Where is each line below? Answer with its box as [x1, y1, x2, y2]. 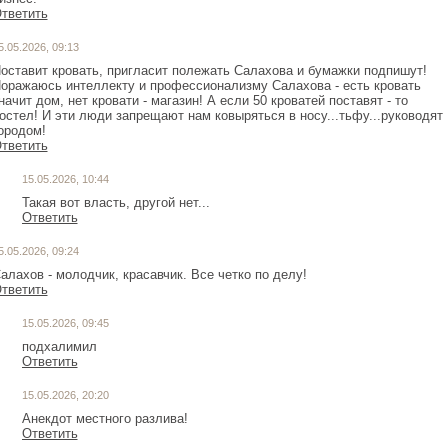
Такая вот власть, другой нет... [21, 195, 210, 211]
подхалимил [21, 339, 97, 355]
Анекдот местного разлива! [21, 411, 188, 427]
